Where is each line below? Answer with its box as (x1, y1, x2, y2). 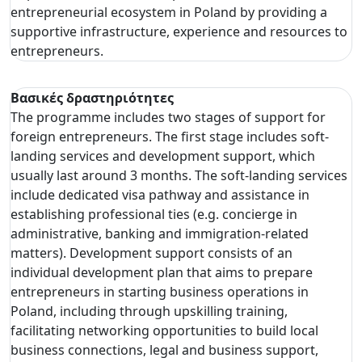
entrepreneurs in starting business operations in (11, 282, 309, 301)
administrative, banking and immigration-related (11, 224, 309, 242)
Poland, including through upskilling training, (11, 301, 288, 320)
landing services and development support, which (11, 146, 315, 165)
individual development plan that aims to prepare (11, 263, 313, 281)
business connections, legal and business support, (11, 340, 318, 359)
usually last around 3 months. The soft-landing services (11, 166, 347, 184)
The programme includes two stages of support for (11, 107, 326, 126)
